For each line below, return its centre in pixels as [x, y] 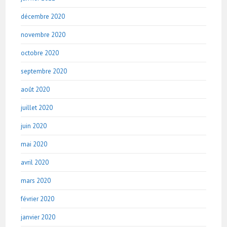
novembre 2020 [43, 34]
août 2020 [35, 89]
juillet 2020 [37, 107]
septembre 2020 [44, 71]
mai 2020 [34, 144]
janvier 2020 [38, 217]
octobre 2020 [40, 53]
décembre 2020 [43, 16]
